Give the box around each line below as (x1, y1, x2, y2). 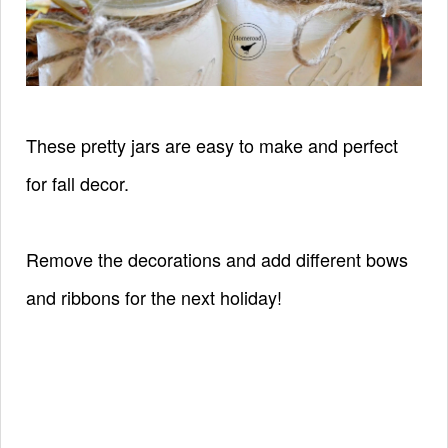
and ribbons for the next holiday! (26, 283, 287, 310)
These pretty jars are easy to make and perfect (26, 131, 398, 158)
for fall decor (26, 169, 124, 196)
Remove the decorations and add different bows (26, 245, 408, 272)
